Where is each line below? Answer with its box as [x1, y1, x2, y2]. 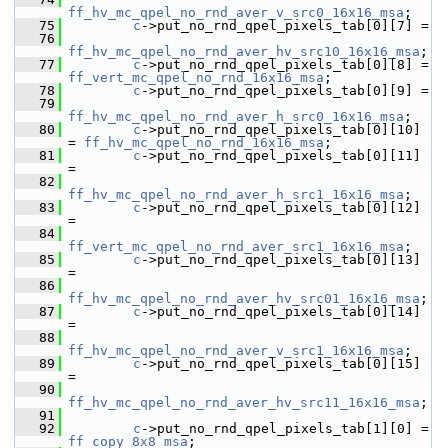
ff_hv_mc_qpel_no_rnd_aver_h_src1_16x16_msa [68, 187, 404, 202]
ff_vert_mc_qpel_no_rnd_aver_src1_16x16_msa [68, 239, 404, 254]
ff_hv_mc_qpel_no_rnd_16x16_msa [84, 135, 324, 150]
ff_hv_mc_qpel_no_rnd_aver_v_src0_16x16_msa [68, 5, 404, 20]
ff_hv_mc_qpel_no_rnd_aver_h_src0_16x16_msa [68, 109, 404, 124]
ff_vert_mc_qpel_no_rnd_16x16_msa [68, 70, 324, 85]
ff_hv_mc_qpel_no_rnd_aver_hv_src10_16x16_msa [68, 44, 420, 59]
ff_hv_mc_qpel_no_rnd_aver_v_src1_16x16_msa [68, 343, 404, 358]
